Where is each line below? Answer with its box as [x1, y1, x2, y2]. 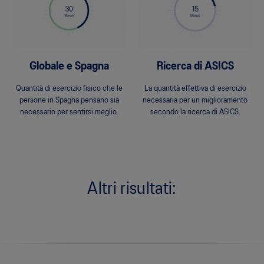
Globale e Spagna [29, 61, 109, 72]
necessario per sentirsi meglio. [19, 108, 118, 117]
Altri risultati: [87, 181, 177, 198]
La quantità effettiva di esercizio [144, 85, 246, 93]
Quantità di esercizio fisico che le [15, 85, 123, 93]
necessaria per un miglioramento [143, 97, 247, 105]
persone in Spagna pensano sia [19, 97, 119, 105]
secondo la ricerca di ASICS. [150, 108, 240, 117]
